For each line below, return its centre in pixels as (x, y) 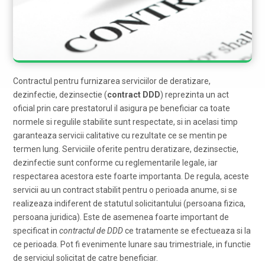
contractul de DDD (91, 230)
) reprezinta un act (195, 94)
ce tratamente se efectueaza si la (187, 230)
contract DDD (134, 94)
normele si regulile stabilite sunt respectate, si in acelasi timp (126, 122)
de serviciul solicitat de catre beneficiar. (86, 258)
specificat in (36, 230)
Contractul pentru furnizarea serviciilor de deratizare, (112, 81)
